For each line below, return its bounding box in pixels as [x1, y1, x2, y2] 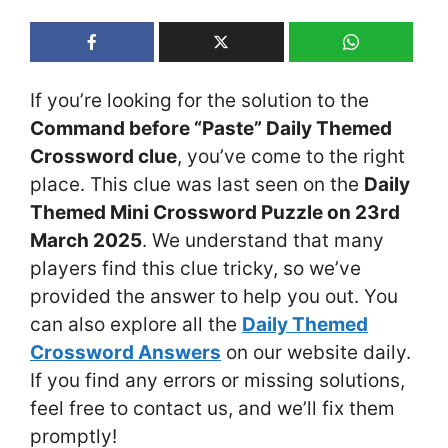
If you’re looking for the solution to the [30, 88, 369, 112]
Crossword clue [30, 144, 177, 168]
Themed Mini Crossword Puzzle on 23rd [30, 200, 400, 224]
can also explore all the [30, 312, 242, 336]
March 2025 [30, 228, 142, 252]
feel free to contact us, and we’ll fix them [30, 396, 395, 420]
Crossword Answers [30, 340, 221, 364]
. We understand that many [142, 228, 384, 252]
